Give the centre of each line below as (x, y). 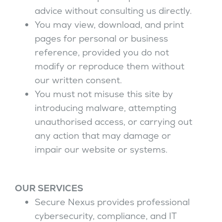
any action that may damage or (103, 136)
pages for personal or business (101, 38)
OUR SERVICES (49, 188)
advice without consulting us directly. (113, 11)
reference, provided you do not (102, 52)
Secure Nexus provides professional (112, 202)
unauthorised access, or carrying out (113, 122)
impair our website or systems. (101, 149)
